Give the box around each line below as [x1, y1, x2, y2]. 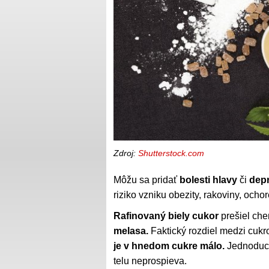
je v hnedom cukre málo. [113, 240, 225, 251]
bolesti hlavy [180, 174, 237, 185]
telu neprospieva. [113, 255, 187, 266]
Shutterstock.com [138, 148, 204, 158]
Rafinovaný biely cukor [113, 210, 219, 221]
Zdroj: [113, 148, 138, 158]
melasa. [113, 225, 148, 236]
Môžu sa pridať [113, 174, 180, 185]
